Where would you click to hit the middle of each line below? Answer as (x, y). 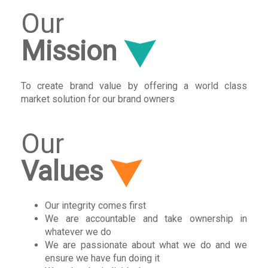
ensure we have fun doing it (102, 258)
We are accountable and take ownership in (146, 219)
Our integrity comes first (95, 206)
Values (65, 171)
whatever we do (78, 232)
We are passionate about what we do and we (146, 245)
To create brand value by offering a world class (134, 86)
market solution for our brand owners (98, 99)
